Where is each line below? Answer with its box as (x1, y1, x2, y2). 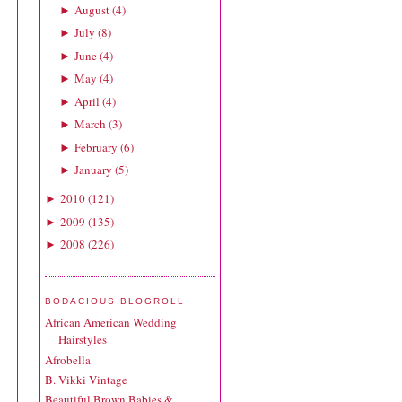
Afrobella (45, 351, 91, 368)
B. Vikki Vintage (45, 371, 127, 388)
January (74, 162, 112, 179)
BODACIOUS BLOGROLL (45, 295, 186, 306)
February (74, 138, 118, 155)
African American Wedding (45, 314, 177, 331)
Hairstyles (58, 331, 107, 348)
